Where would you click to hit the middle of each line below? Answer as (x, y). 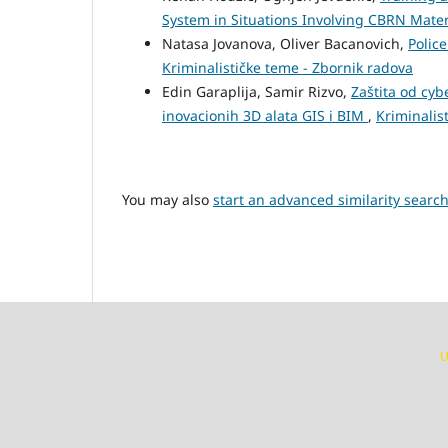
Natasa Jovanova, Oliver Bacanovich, (285, 43)
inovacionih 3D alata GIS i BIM (265, 115)
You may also (167, 199)
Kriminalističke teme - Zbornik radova (287, 67)
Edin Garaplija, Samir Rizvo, (256, 91)
